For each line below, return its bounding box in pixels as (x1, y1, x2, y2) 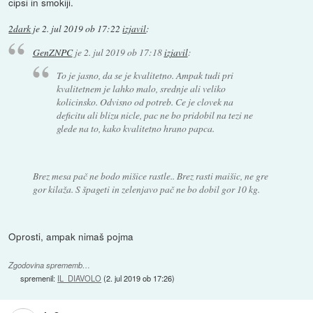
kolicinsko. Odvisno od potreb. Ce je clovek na (57, 94, 234, 108)
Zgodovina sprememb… (8, 259, 91, 270)
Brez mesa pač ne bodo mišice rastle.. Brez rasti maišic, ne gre (32, 168, 268, 182)
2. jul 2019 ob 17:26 (106, 272, 173, 284)
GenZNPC (32, 45, 73, 59)
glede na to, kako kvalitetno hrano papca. (57, 121, 215, 135)
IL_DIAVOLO (57, 272, 102, 284)
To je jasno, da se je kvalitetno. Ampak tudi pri (57, 68, 234, 82)
